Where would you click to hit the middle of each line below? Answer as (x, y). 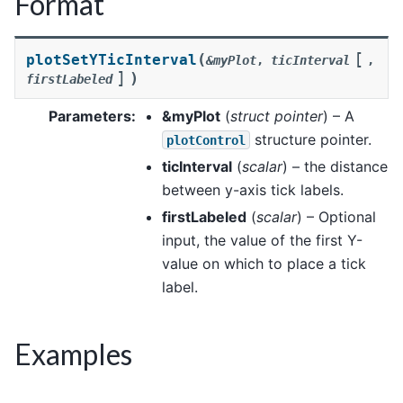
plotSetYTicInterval (112, 59)
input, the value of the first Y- (262, 240)
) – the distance (335, 166)
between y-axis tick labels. (253, 189)
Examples (73, 354)
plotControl (206, 140)
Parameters (90, 116)
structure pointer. (311, 139)
